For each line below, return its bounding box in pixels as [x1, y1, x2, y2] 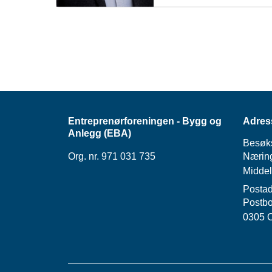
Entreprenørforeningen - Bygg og [68, 115, 222, 126]
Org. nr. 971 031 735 [68, 151, 155, 161]
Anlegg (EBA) [68, 127, 131, 138]
